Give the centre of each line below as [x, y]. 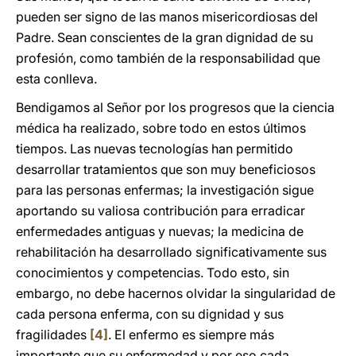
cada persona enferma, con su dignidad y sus [150, 314]
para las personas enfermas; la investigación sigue [165, 190]
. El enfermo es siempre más [191, 335]
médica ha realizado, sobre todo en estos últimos [161, 128]
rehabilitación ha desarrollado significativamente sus [171, 252]
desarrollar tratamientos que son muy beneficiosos [166, 169]
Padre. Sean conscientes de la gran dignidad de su [164, 37]
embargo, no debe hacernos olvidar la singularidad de [176, 293]
